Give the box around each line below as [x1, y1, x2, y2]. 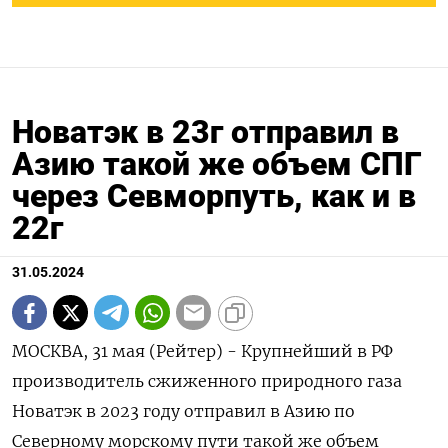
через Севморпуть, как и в [12, 177, 416, 216]
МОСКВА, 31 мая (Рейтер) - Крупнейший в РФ [12, 341, 393, 362]
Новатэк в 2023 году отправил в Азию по [12, 401, 355, 422]
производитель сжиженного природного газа [12, 371, 402, 392]
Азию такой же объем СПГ [12, 145, 422, 184]
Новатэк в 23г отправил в [12, 113, 399, 152]
